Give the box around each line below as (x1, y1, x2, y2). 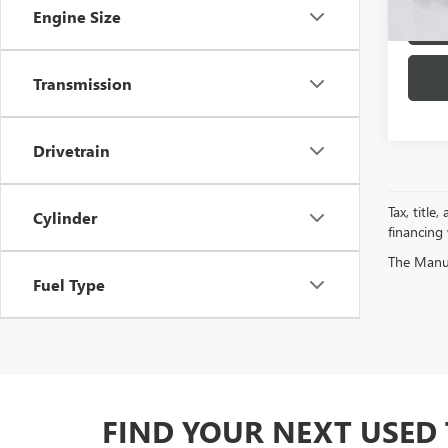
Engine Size (33, 6, 121, 27)
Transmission (33, 73, 132, 94)
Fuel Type (33, 274, 105, 295)
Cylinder (33, 207, 97, 228)
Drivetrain (33, 140, 110, 161)
